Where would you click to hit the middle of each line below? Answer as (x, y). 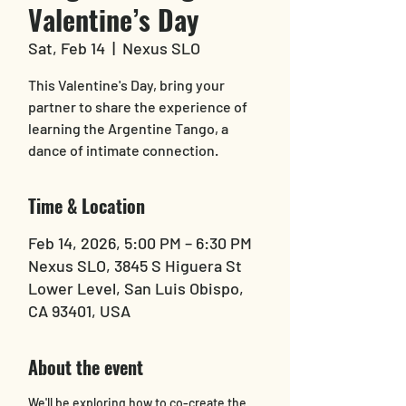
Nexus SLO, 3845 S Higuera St (135, 266)
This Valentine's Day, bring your (126, 85)
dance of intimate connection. (123, 150)
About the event (86, 367)
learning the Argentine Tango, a (128, 128)
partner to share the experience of (138, 106)
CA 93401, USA (79, 311)
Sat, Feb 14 (67, 48)
